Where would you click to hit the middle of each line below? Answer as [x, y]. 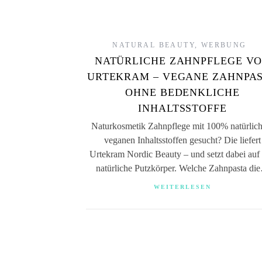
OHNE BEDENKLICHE [182, 92]
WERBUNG [224, 45]
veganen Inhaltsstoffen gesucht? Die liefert [182, 140]
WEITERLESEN [182, 187]
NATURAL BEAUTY [154, 45]
